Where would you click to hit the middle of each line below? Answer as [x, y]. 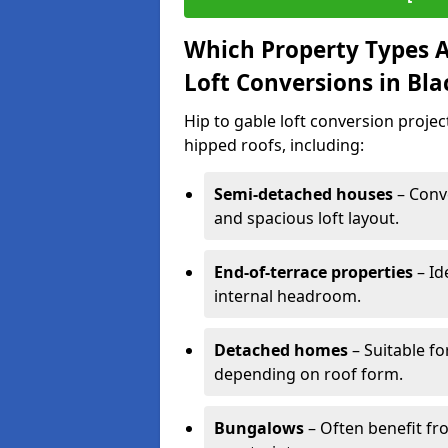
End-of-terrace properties [313, 272]
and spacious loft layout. [306, 218]
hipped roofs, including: [274, 145]
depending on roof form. [308, 374]
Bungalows [259, 428]
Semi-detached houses [303, 194]
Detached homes [281, 350]
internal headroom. [287, 296]
